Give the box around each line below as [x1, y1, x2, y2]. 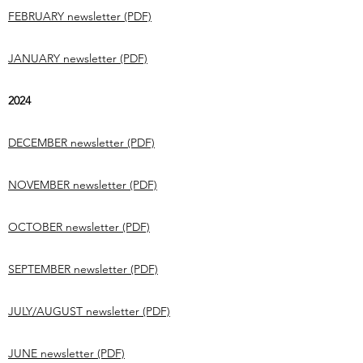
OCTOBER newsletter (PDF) [8, 220, 150, 234]
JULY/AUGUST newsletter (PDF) [8, 304, 170, 318]
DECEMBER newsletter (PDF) [8, 135, 155, 150]
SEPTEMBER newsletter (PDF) [8, 262, 158, 276]
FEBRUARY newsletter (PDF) [8, 9, 152, 23]
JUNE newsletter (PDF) [8, 346, 125, 361]
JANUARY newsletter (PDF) [8, 51, 147, 66]
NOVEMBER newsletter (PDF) [8, 177, 157, 192]
